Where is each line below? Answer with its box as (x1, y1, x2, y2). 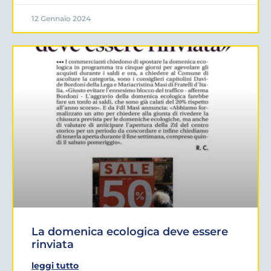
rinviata (31, 238, 74, 252)
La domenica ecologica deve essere (31, 225, 228, 239)
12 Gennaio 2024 (31, 13, 91, 23)
